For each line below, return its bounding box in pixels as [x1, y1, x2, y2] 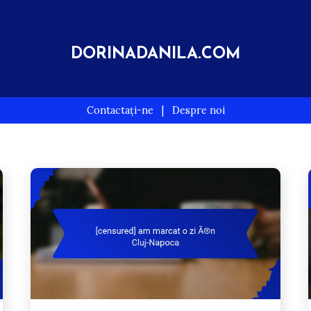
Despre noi [171, 104, 225, 117]
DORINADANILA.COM [70, 47, 241, 62]
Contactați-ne [86, 104, 153, 117]
